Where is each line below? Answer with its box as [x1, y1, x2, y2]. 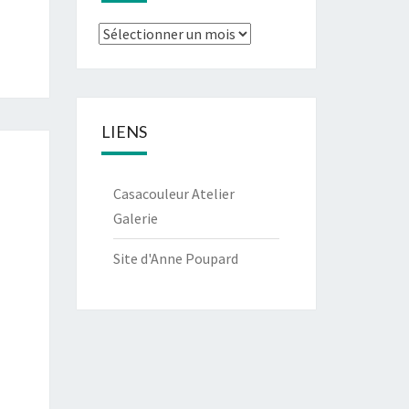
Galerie [112, 209, 158, 227]
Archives [97, 24, 150, 42]
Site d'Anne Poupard [112, 249, 238, 267]
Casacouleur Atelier [112, 184, 235, 203]
